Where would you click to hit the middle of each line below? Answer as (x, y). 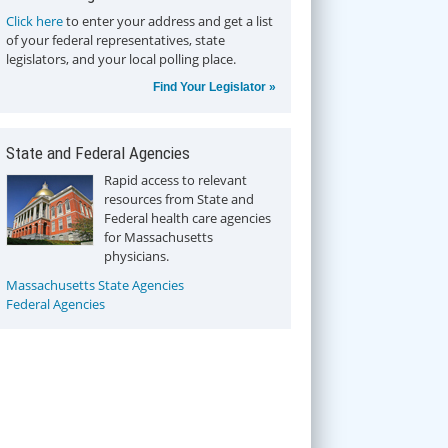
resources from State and (179, 199)
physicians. (136, 256)
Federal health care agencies (187, 218)
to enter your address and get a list (168, 21)
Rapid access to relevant (175, 180)
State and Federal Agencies (98, 153)
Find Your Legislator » (214, 87)
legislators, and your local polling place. (121, 59)
